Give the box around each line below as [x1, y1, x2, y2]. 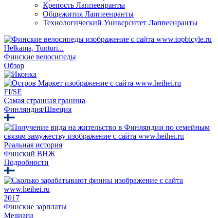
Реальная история [4, 140, 62, 149]
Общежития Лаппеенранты [43, 9, 134, 18]
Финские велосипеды [4, 52, 76, 61]
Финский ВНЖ [4, 149, 55, 158]
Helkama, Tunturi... [4, 43, 64, 52]
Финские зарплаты [4, 202, 67, 211]
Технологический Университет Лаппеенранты [43, 18, 198, 27]
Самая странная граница [4, 96, 85, 105]
